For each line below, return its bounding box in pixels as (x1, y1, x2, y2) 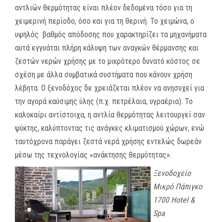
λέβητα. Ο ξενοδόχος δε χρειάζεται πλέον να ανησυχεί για (15, 83, 204, 93)
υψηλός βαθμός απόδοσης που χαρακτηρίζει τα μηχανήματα (15, 29, 207, 39)
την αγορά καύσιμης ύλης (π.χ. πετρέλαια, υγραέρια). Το (15, 96, 193, 106)
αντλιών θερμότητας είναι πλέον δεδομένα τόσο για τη (15, 2, 192, 12)
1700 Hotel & (153, 195, 195, 205)
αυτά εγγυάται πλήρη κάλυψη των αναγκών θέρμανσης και (15, 43, 199, 53)
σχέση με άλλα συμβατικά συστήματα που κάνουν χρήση (15, 69, 192, 79)
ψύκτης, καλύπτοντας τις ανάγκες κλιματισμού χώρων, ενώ (15, 123, 204, 133)
